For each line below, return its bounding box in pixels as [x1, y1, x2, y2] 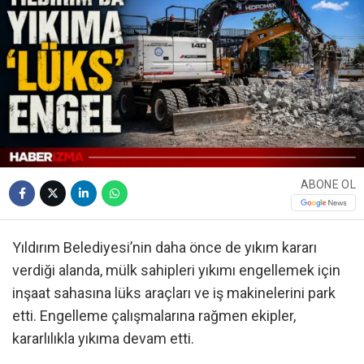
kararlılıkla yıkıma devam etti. [12, 330, 194, 348]
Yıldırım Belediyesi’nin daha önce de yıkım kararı [12, 239, 317, 257]
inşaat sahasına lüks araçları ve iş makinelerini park [12, 284, 336, 302]
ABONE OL [300, 177, 356, 191]
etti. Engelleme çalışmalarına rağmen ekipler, [12, 307, 296, 325]
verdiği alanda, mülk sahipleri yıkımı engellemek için [12, 262, 340, 279]
